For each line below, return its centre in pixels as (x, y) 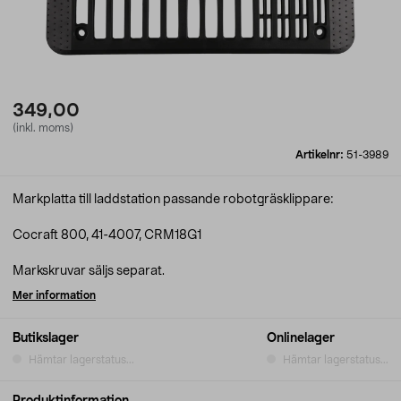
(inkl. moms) (43, 128)
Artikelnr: (321, 155)
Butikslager (46, 338)
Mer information (54, 295)
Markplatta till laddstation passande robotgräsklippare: (173, 200)
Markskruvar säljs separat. (89, 271)
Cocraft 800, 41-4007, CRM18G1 (107, 235)
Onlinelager (301, 338)
